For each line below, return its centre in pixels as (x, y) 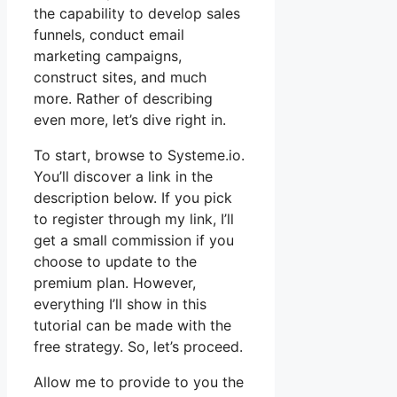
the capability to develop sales (137, 13)
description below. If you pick (133, 197)
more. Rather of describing (123, 98)
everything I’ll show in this (120, 304)
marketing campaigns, (108, 55)
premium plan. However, (115, 282)
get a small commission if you (134, 240)
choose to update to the (115, 261)
